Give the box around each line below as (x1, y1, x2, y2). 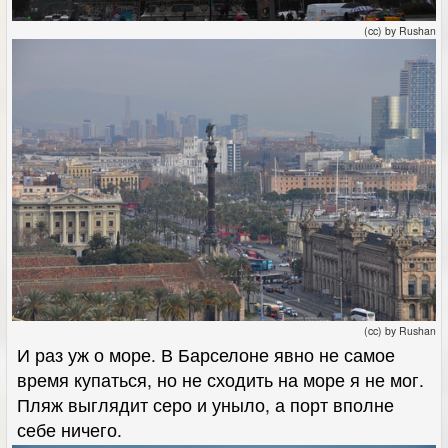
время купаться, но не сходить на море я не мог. (17, 367, 424, 393)
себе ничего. (17, 417, 122, 443)
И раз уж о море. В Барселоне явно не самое (17, 342, 395, 368)
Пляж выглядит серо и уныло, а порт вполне (17, 392, 394, 418)
